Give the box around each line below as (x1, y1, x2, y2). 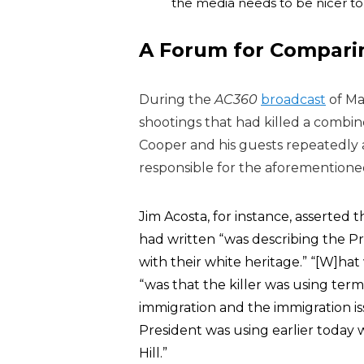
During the (139, 92, 214, 107)
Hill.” (139, 345, 167, 361)
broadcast (261, 92, 326, 107)
